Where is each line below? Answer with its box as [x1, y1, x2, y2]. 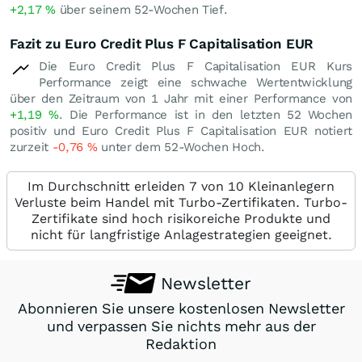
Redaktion [145, 335, 217, 352]
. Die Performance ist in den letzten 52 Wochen [58, 107, 352, 122]
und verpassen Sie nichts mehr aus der [46, 318, 316, 335]
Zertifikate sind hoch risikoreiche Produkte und [32, 211, 330, 226]
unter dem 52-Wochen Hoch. [97, 140, 265, 154]
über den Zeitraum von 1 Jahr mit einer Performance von [10, 91, 352, 106]
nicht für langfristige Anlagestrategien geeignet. [30, 227, 332, 242]
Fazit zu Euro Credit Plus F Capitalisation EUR [10, 36, 314, 52]
